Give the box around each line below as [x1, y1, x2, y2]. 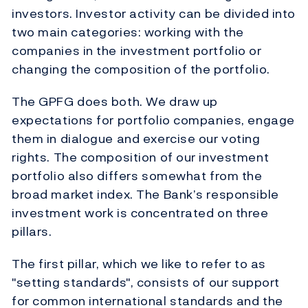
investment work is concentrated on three [12, 203, 269, 223]
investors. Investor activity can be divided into [12, 4, 296, 23]
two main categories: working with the [12, 23, 244, 42]
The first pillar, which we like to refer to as [12, 254, 266, 274]
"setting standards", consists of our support [12, 273, 280, 292]
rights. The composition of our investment [12, 148, 269, 167]
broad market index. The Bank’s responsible [12, 185, 279, 204]
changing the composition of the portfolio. [12, 60, 270, 79]
